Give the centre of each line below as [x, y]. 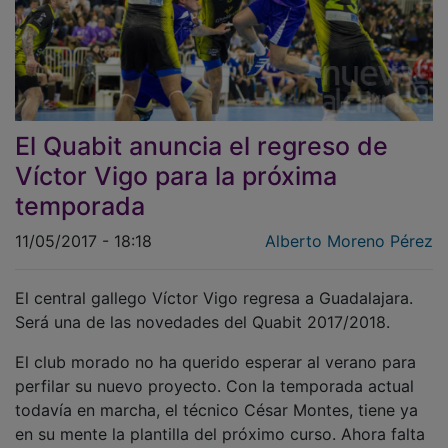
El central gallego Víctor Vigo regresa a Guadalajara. [214, 284]
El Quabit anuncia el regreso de [201, 132]
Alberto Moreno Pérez [349, 227]
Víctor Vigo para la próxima [176, 162]
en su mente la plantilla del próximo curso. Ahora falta [220, 420]
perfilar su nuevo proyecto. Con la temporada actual [214, 372]
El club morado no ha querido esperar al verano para [215, 348]
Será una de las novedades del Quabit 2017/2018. [202, 308]
